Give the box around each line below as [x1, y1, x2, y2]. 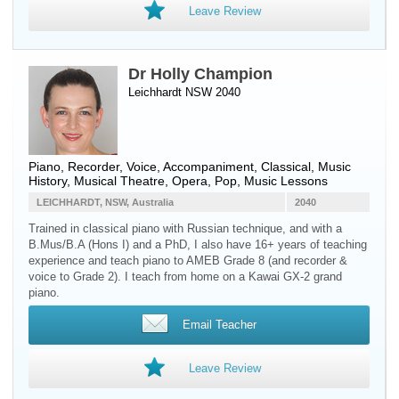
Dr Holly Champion [128, 65, 273, 83]
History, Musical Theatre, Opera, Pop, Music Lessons [28, 174, 328, 188]
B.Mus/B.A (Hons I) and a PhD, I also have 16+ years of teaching [28, 238, 367, 251]
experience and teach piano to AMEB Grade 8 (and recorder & [28, 254, 347, 267]
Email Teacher [182, 318, 256, 331]
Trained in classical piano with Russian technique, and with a [28, 222, 342, 235]
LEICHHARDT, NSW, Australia [37, 197, 174, 208]
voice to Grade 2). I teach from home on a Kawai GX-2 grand [28, 270, 342, 283]
